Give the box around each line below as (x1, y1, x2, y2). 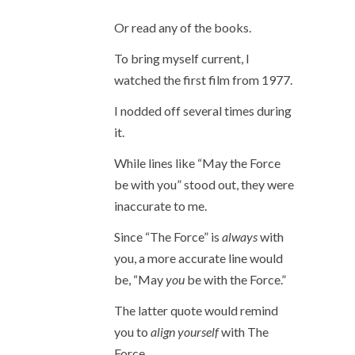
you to (114, 324, 151, 339)
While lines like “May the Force (114, 155, 281, 170)
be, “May (114, 272, 166, 287)
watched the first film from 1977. (114, 72, 292, 87)
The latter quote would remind (114, 303, 278, 318)
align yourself (151, 324, 219, 339)
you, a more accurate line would (114, 250, 283, 265)
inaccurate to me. (114, 198, 207, 213)
